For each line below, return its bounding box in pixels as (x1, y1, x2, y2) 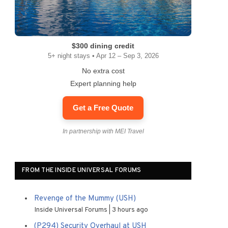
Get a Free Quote (73, 103, 133, 112)
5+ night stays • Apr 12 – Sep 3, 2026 (47, 52, 159, 60)
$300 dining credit (72, 42, 134, 50)
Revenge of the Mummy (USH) (34, 194, 136, 204)
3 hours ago (112, 206, 148, 214)
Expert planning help (70, 79, 136, 88)
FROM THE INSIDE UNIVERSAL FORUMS (22, 166, 141, 175)
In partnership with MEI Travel (62, 128, 144, 135)
